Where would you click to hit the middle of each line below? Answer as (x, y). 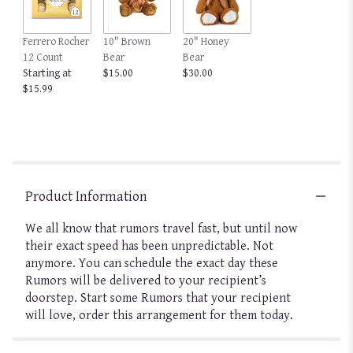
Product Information (86, 196)
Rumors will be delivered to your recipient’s (146, 281)
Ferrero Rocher (56, 41)
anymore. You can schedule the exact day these (152, 263)
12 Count (43, 57)
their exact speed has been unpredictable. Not (149, 246)
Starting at (47, 73)
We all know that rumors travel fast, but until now (161, 229)
